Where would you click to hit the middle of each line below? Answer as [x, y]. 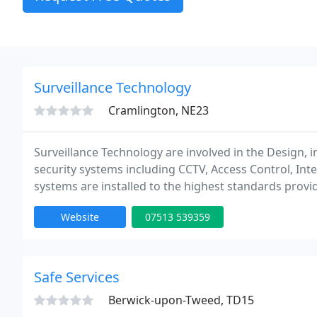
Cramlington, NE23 [158, 110]
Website [80, 217]
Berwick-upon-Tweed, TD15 [181, 300]
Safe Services [77, 277]
